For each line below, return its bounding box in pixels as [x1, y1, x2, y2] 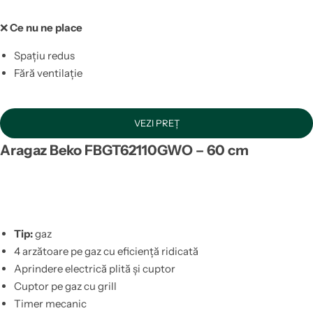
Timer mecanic [13, 296, 87, 310]
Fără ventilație [13, 66, 82, 80]
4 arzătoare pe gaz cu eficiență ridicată [13, 244, 198, 258]
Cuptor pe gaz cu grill [13, 279, 117, 293]
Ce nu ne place [10, 21, 82, 35]
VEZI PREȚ [133, 117, 180, 129]
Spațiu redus [13, 49, 75, 63]
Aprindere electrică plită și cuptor [13, 261, 175, 275]
